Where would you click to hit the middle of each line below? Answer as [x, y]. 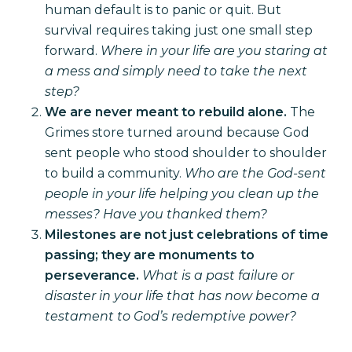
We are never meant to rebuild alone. [165, 112]
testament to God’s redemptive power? [170, 317]
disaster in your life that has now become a [182, 296]
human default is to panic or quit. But [163, 10]
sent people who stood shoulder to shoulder [185, 153]
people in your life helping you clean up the [181, 194]
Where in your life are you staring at [214, 51]
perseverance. [92, 276]
